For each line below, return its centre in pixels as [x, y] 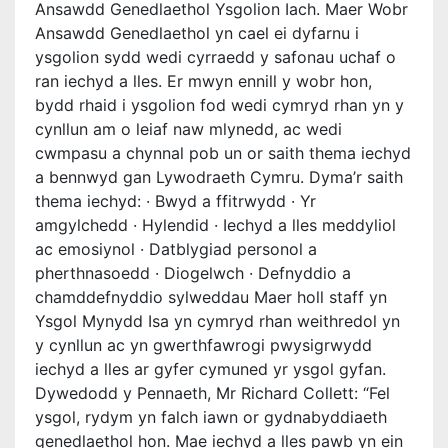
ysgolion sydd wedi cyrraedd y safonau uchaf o [215, 57]
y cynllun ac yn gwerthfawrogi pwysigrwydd [203, 345]
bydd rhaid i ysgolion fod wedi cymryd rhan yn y [219, 105]
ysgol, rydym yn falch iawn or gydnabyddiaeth [211, 417]
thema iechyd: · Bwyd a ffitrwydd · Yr [175, 201]
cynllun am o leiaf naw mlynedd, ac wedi [188, 129]
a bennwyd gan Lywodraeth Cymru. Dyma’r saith [219, 177]
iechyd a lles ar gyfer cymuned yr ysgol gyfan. [210, 369]
